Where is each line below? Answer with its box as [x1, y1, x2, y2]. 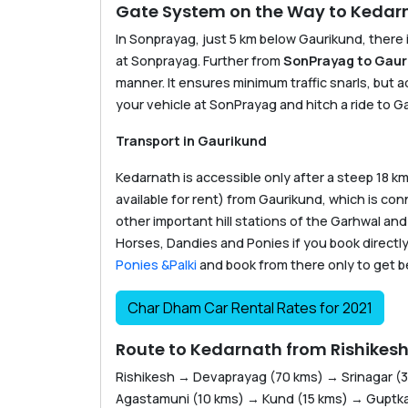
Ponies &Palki [116, 256, 199, 274]
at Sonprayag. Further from [116, 52, 283, 70]
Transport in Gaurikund [116, 132, 267, 150]
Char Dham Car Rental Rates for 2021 [127, 298, 372, 319]
